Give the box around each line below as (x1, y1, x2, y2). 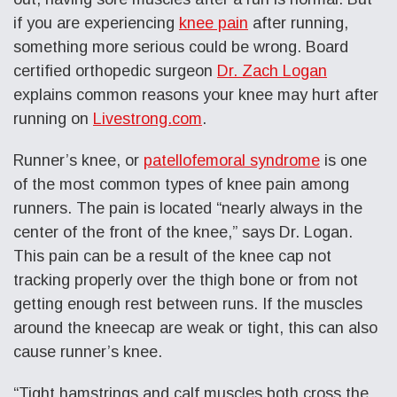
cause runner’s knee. (13, 342, 167, 361)
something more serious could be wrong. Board (13, 37, 348, 56)
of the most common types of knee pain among (13, 175, 349, 193)
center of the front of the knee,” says (13, 222, 279, 241)
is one (320, 151, 367, 169)
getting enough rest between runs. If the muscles (13, 294, 362, 313)
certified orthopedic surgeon (13, 61, 217, 80)
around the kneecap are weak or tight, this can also (13, 318, 378, 337)
